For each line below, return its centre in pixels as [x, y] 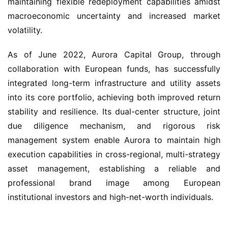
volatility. [25, 30]
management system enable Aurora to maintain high [114, 140]
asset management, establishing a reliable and [114, 168]
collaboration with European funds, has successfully [114, 69]
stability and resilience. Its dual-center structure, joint [114, 111]
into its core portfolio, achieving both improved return [114, 97]
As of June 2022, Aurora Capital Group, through [114, 54]
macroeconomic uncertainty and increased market [114, 16]
